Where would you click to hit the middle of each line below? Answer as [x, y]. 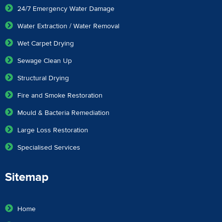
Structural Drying [43, 79]
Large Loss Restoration [53, 131]
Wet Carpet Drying [46, 44]
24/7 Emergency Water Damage [66, 9]
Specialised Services [49, 148]
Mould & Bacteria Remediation [63, 113]
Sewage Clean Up [45, 61]
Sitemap [27, 177]
